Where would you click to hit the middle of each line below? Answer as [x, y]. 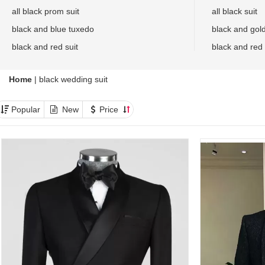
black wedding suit [73, 79]
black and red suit [45, 46]
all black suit [235, 11]
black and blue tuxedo [53, 29]
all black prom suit [46, 11]
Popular [26, 109]
